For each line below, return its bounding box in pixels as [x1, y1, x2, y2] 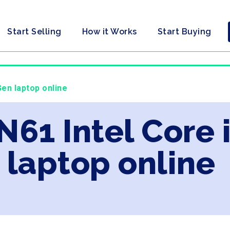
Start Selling [7, 27, 62, 36]
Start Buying [157, 27, 212, 36]
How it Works [82, 27, 137, 36]
